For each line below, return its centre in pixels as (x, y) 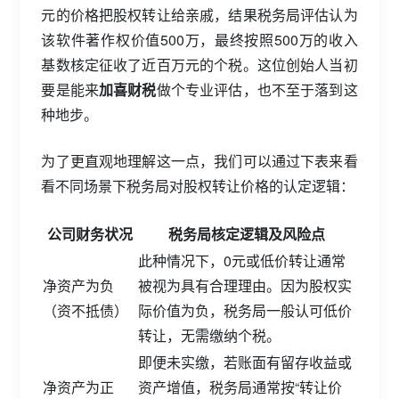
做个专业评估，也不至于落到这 (257, 90)
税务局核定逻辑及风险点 (247, 234)
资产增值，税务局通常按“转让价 (240, 387)
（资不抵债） (86, 310)
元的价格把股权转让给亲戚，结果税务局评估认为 (199, 15)
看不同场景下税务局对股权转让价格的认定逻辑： (198, 186)
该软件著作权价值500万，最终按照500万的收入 (199, 40)
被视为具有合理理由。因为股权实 (245, 285)
